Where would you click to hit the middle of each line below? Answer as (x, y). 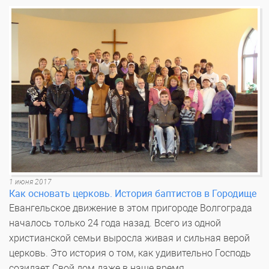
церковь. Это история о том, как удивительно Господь (130, 253)
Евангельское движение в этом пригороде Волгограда (131, 208)
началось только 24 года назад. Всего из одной (115, 223)
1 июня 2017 (30, 182)
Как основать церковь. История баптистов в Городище (133, 194)
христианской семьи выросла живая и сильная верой (129, 238)
